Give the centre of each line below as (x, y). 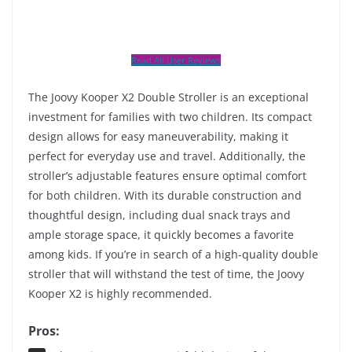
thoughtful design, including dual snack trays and (159, 215)
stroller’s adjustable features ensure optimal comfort (167, 176)
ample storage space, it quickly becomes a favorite (161, 235)
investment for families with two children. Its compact (170, 117)
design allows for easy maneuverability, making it (158, 137)
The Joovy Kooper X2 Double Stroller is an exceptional (169, 97)
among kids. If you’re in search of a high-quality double (173, 255)
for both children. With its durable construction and (165, 196)
